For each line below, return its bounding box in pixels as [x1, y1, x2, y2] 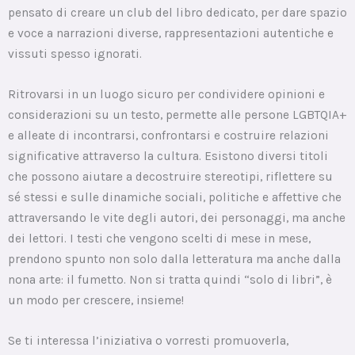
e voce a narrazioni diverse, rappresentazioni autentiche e [8, 26, 334, 41]
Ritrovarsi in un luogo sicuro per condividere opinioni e [8, 86, 325, 101]
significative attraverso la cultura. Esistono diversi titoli [8, 148, 328, 163]
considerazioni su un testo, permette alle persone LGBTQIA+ [8, 107, 347, 122]
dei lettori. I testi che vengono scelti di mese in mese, [8, 231, 311, 246]
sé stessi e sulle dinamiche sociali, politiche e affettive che [8, 189, 342, 204]
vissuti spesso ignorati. [8, 47, 142, 62]
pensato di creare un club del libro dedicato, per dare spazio [8, 6, 347, 21]
